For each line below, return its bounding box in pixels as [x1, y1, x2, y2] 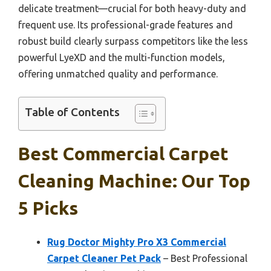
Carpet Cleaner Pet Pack [47, 253, 161, 264]
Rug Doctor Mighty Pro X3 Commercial [47, 237, 226, 248]
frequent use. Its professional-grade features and [18, 19, 233, 31]
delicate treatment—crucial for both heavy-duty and [18, 3, 246, 15]
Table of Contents [25, 105, 120, 119]
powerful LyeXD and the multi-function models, [18, 52, 225, 64]
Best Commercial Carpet [18, 143, 229, 165]
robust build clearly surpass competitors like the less [18, 36, 248, 47]
